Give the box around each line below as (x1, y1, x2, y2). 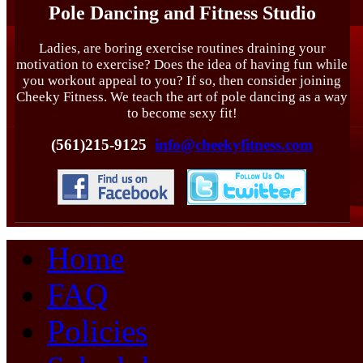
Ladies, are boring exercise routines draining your (38, 40, 326, 56)
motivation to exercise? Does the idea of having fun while (16, 56, 348, 72)
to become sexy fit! (126, 105, 237, 121)
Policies (47, 314, 147, 349)
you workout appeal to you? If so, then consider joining (23, 72, 342, 88)
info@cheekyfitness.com (155, 136, 314, 154)
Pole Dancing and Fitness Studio (48, 2, 316, 23)
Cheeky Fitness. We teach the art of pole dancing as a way (16, 88, 348, 105)
